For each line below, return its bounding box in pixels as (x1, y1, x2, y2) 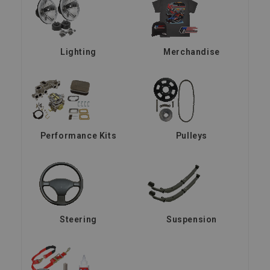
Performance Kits (40, 130, 117, 140)
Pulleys (175, 130, 208, 140)
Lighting (60, 46, 96, 57)
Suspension (166, 214, 217, 224)
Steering (60, 214, 97, 224)
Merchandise (163, 46, 220, 57)
